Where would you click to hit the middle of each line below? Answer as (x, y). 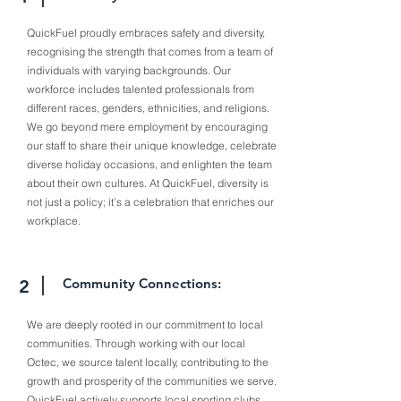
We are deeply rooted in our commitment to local (145, 324)
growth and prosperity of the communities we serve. (152, 381)
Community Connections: (142, 283)
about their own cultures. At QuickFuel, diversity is (148, 183)
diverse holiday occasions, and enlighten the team (149, 164)
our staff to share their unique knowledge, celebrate (152, 145)
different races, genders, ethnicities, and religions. (148, 108)
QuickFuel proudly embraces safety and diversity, (146, 33)
